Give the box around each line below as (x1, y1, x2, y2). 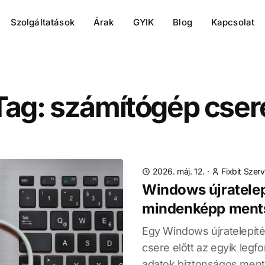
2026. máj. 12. (152, 166, 205, 176)
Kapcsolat (211, 17, 255, 28)
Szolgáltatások (10, 17, 75, 28)
